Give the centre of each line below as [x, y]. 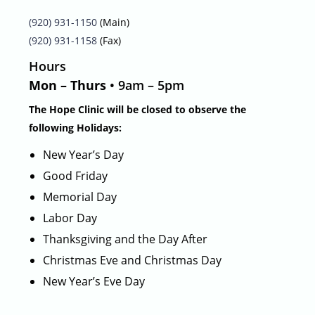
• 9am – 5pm [147, 85]
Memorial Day [80, 197]
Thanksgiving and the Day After [126, 239]
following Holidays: [76, 127]
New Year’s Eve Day [94, 281]
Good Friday [76, 175]
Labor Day [70, 218]
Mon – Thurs [70, 85]
